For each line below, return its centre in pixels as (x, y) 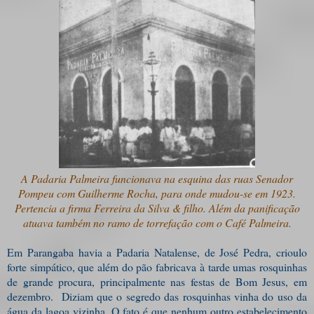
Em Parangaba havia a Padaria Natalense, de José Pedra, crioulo (157, 252)
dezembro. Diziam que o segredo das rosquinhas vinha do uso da (157, 296)
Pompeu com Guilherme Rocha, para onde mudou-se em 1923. (157, 193)
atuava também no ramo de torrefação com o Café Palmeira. (157, 222)
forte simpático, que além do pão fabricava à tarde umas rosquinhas (157, 266)
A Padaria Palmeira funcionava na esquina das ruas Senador (157, 178)
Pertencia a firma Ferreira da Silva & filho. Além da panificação (157, 207)
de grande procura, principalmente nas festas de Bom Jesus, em (157, 281)
